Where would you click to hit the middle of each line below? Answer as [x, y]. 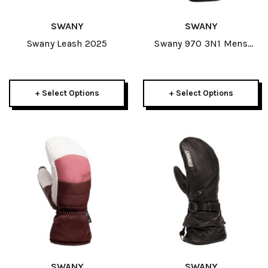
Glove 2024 [201, 58]
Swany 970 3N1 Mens [201, 43]
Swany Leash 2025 [67, 43]
